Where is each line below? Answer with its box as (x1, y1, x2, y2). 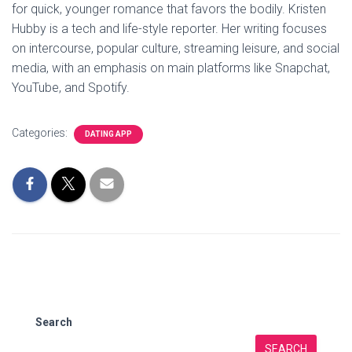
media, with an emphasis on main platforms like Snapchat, (12, 60, 330, 75)
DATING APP (85, 130, 132, 138)
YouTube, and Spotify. (12, 80, 130, 95)
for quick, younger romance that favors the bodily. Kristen (12, 2, 326, 16)
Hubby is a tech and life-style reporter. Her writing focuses (12, 21, 327, 36)
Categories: (12, 126, 70, 139)
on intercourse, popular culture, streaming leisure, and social (12, 41, 339, 56)
